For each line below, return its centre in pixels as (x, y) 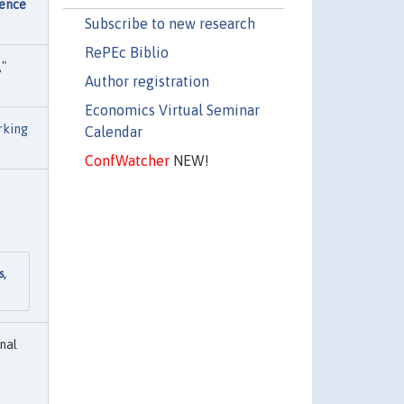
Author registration (147, 81)
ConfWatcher (127, 160)
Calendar (113, 131)
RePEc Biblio (126, 52)
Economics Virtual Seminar (172, 110)
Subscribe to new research (170, 23)
